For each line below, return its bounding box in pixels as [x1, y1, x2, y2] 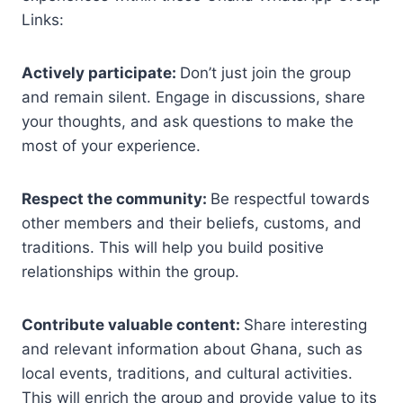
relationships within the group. [22, 262, 239, 281]
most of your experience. [22, 136, 201, 155]
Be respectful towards [210, 189, 370, 208]
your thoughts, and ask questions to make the [22, 112, 354, 130]
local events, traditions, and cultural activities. [22, 363, 353, 382]
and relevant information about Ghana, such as [22, 339, 363, 358]
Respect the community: [22, 189, 210, 208]
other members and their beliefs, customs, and [22, 213, 362, 232]
